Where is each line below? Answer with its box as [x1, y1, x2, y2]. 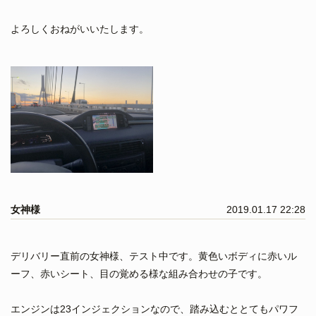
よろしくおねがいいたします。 [11, 23, 149, 35]
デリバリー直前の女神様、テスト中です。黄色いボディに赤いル [11, 250, 297, 262]
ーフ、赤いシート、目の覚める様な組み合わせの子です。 [11, 268, 267, 280]
